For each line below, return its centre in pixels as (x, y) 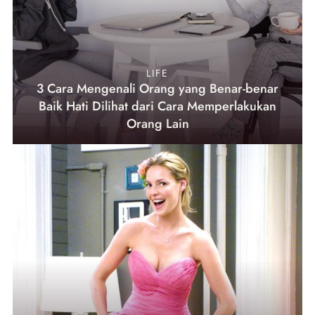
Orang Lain (157, 124)
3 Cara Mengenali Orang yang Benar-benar (157, 89)
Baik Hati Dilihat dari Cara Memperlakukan (157, 107)
